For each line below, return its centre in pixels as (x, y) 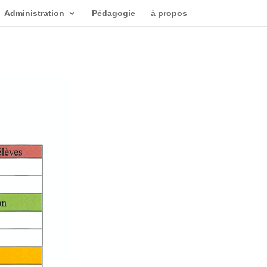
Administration (34, 13)
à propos (169, 13)
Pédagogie (113, 13)
